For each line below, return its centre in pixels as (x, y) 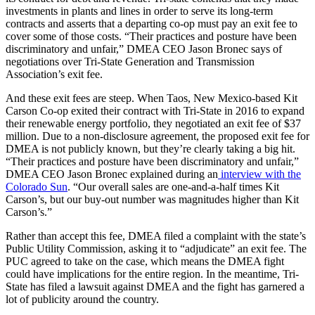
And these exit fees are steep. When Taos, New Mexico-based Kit (152, 98)
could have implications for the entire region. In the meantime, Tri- (152, 274)
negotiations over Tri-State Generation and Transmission (130, 62)
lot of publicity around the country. (82, 300)
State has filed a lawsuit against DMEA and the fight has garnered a (155, 287)
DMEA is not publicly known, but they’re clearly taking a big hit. (150, 149)
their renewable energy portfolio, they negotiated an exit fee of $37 (153, 124)
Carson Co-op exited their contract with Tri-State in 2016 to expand (155, 111)
